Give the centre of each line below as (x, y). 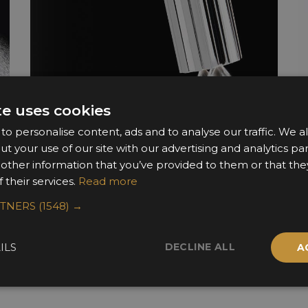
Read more (108, 181)
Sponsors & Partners (154, 267)
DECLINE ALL (200, 246)
